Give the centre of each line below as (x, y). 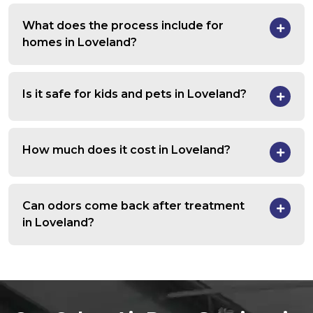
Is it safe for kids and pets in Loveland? (134, 94)
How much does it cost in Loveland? (126, 150)
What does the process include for (123, 26)
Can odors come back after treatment (133, 206)
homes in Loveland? (80, 43)
